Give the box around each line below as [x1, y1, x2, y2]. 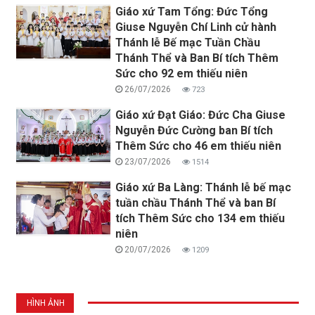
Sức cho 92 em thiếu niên [115, 66, 248, 80]
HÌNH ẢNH [27, 297, 65, 308]
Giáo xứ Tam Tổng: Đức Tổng [115, 4, 269, 18]
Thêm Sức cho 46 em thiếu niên [115, 139, 282, 153]
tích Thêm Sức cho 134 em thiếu [115, 211, 285, 225]
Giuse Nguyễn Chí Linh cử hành [115, 20, 277, 34]
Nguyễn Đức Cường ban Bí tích [115, 123, 274, 137]
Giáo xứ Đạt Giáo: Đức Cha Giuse [115, 108, 286, 122]
